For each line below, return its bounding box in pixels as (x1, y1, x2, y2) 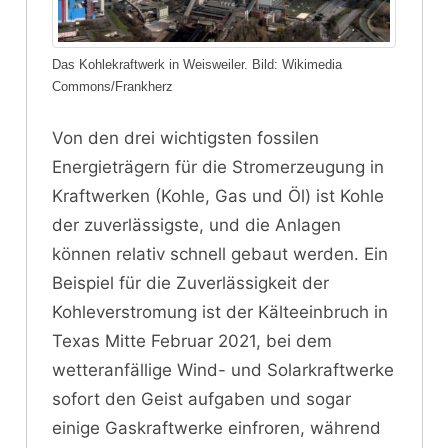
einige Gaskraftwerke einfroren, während (52, 417, 381, 438)
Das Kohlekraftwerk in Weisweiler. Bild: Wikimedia (52, 57, 342, 73)
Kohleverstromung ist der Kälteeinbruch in (52, 301, 388, 322)
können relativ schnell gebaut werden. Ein (52, 243, 388, 264)
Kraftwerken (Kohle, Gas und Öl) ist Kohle (52, 185, 384, 206)
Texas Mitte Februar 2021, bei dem (52, 330, 332, 351)
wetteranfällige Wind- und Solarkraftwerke (52, 359, 394, 380)
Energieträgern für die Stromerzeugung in (52, 156, 384, 177)
